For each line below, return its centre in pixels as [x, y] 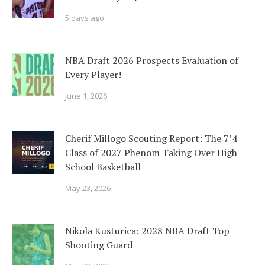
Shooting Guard [99, 245]
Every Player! [93, 75]
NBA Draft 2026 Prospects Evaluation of [152, 61]
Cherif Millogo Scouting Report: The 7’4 [151, 139]
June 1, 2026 [86, 96]
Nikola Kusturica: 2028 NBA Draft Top [147, 231]
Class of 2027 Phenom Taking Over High [151, 153]
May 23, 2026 [88, 188]
